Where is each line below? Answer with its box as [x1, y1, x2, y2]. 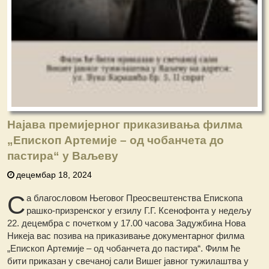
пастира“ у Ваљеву [7, 149, 119, 162]
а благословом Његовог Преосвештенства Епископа [26, 192, 243, 203]
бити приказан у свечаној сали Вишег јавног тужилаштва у [7, 255, 249, 266]
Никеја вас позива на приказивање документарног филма [7, 230, 245, 241]
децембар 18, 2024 [16, 169, 92, 180]
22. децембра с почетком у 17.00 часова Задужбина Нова [7, 217, 246, 228]
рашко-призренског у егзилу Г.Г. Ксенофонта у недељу [26, 205, 252, 216]
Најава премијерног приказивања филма [7, 118, 243, 131]
